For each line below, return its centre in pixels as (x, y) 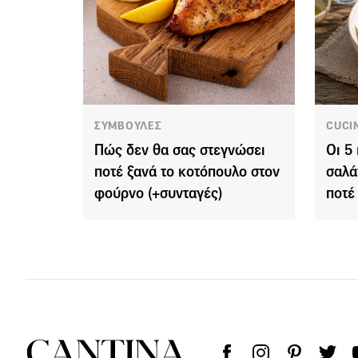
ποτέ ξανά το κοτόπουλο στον (187, 171)
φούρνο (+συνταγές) (158, 193)
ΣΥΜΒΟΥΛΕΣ (128, 126)
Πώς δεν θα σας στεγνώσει (180, 149)
